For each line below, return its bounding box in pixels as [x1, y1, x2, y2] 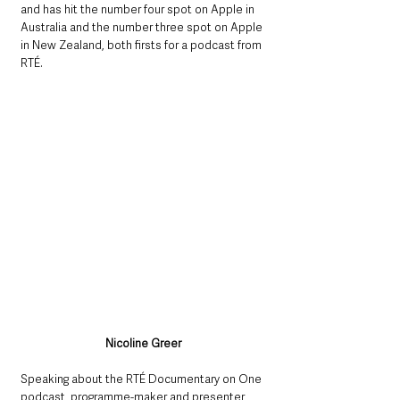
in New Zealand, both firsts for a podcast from [21, 37, 264, 53]
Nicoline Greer [104, 335, 181, 351]
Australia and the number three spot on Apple [21, 19, 265, 35]
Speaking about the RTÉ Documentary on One [21, 371, 264, 387]
